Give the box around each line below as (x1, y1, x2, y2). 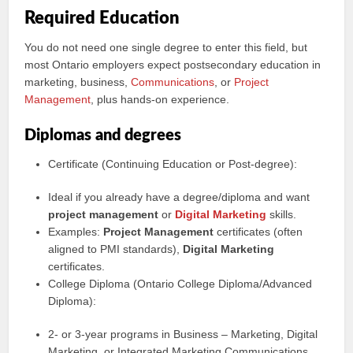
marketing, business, (24, 76, 132, 88)
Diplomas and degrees (24, 128, 182, 143)
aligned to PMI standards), (48, 243, 184, 255)
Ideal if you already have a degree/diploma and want (48, 191, 310, 203)
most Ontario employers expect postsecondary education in (24, 58, 321, 71)
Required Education (24, 9, 180, 27)
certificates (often (214, 225, 303, 238)
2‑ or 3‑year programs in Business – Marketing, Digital (48, 328, 318, 340)
